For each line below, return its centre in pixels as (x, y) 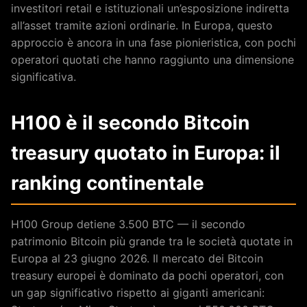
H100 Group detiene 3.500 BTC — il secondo (128, 224)
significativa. (44, 76)
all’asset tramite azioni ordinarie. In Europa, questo (142, 25)
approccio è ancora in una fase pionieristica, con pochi (153, 42)
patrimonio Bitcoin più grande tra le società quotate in (152, 241)
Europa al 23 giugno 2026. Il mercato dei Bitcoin (137, 258)
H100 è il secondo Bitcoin (130, 122)
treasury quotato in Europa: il (146, 152)
